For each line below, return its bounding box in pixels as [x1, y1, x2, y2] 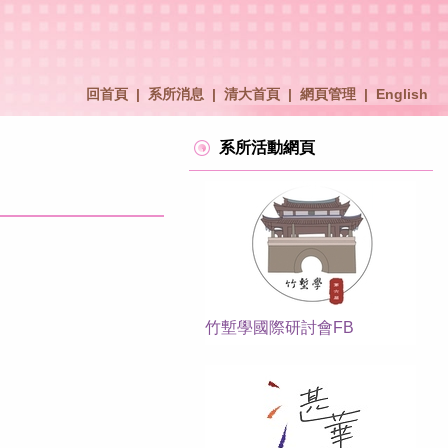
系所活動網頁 [219, 138, 316, 156]
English [376, 86, 428, 102]
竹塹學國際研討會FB [205, 318, 354, 336]
